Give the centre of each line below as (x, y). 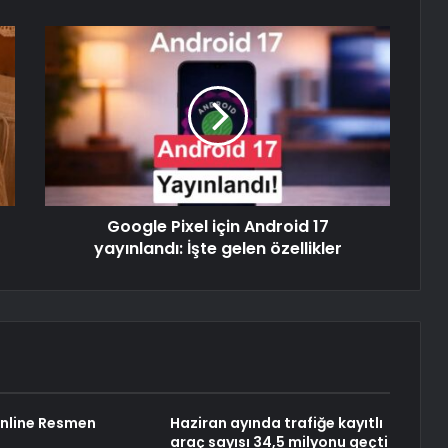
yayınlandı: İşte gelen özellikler (217, 249)
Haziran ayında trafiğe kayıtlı (276, 423)
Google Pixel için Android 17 (217, 227)
